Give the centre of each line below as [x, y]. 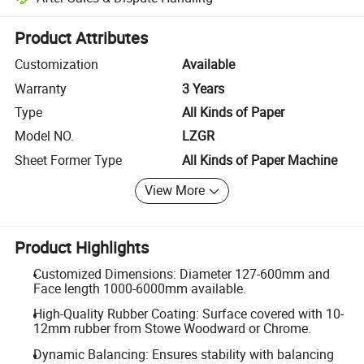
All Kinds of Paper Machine [260, 160]
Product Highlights [82, 247]
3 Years [203, 88]
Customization [57, 65]
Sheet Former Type [69, 160]
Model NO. [45, 136]
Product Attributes [82, 38]
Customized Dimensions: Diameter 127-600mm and [181, 273]
